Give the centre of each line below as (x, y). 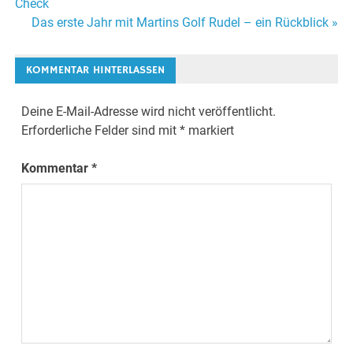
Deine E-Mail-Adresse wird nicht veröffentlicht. (149, 112)
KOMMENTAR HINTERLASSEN (96, 71)
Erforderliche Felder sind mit (101, 131)
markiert (210, 131)
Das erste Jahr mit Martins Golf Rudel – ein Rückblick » (184, 22)
